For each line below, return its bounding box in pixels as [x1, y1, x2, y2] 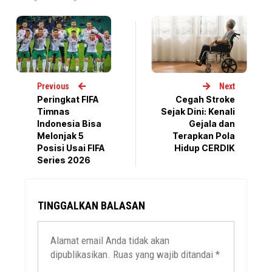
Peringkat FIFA [37, 93, 99, 104]
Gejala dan [188, 118, 235, 129]
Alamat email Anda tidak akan [50, 234, 170, 246]
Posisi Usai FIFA [37, 142, 105, 153]
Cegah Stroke [175, 94, 235, 105]
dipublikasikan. [50, 248, 111, 260]
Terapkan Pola [172, 131, 235, 141]
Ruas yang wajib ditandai [113, 248, 216, 260]
